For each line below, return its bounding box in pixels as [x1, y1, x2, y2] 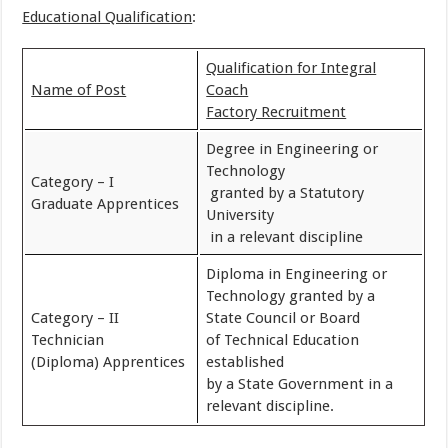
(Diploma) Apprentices [31, 352, 186, 371]
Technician [31, 330, 105, 349]
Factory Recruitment [206, 102, 347, 121]
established [206, 352, 285, 371]
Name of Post [31, 80, 127, 99]
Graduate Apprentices [31, 194, 180, 213]
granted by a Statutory [206, 183, 365, 202]
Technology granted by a [206, 286, 376, 305]
